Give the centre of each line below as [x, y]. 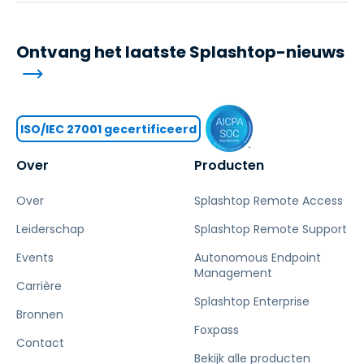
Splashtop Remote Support [271, 230]
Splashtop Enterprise [252, 302]
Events [35, 258]
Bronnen [40, 315]
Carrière [39, 286]
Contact [40, 343]
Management [233, 273]
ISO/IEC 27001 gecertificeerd [108, 129]
